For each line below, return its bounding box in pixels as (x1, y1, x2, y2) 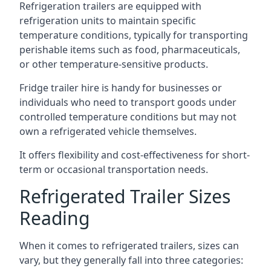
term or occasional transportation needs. (19, 163, 208, 176)
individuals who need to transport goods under (19, 96, 237, 109)
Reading (19, 206, 90, 230)
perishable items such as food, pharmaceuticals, (19, 43, 240, 56)
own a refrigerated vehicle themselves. (19, 125, 197, 138)
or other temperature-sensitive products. (19, 57, 208, 71)
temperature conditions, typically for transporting (19, 28, 248, 42)
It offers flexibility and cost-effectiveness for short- (19, 148, 250, 162)
